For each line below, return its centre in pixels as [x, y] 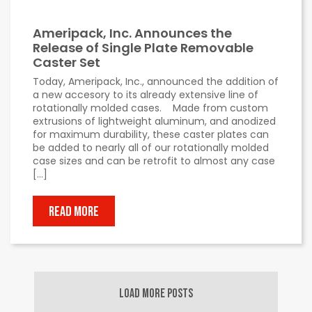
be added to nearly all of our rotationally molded [151, 147]
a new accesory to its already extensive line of [146, 94]
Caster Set [67, 62]
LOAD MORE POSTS [156, 293]
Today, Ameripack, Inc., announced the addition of [156, 81]
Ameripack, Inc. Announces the [132, 33]
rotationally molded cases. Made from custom [150, 108]
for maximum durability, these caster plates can [151, 134]
